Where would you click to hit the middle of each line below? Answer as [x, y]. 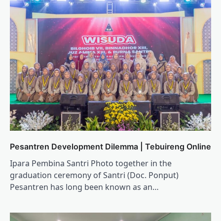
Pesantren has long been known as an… [84, 187]
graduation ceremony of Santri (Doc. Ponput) [94, 175]
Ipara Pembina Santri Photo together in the [91, 164]
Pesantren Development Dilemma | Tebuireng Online [110, 147]
